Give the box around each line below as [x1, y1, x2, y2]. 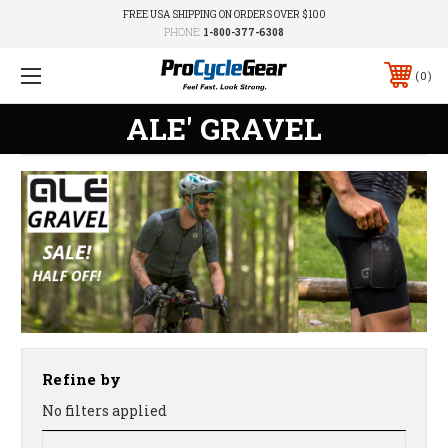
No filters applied [42, 401, 167, 421]
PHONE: [164, 26, 203, 39]
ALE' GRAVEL [125, 108, 323, 148]
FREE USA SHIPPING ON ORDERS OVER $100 [122, 8, 326, 21]
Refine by [42, 369, 122, 390]
